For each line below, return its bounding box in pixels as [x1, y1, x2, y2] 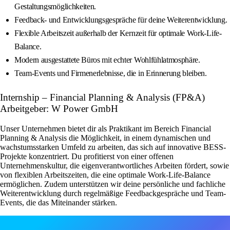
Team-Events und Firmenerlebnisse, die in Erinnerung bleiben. [14, 69, 207, 78]
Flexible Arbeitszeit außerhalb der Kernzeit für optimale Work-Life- [14, 29, 222, 38]
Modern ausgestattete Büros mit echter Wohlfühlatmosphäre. [14, 55, 200, 65]
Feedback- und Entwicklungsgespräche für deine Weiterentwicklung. [14, 15, 227, 25]
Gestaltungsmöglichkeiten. [14, 2, 96, 11]
